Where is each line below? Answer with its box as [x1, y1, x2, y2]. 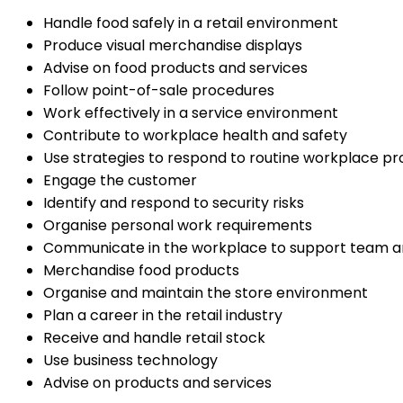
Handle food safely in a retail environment [43, 13, 338, 34]
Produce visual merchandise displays [43, 35, 302, 57]
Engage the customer [43, 170, 197, 192]
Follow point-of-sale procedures [43, 80, 274, 102]
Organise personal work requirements [43, 215, 312, 237]
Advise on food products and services [43, 58, 308, 79]
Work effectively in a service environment [43, 103, 338, 124]
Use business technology [43, 350, 218, 372]
